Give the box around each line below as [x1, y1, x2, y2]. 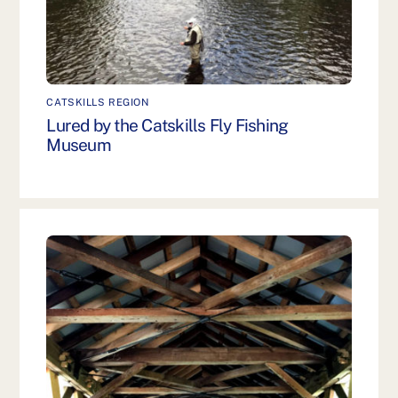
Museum [46, 134, 111, 155]
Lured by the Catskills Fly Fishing [46, 115, 289, 135]
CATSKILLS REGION [46, 96, 149, 109]
